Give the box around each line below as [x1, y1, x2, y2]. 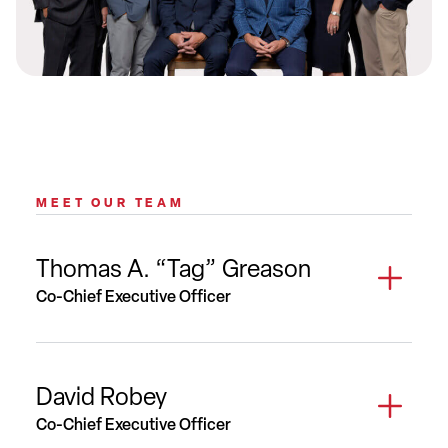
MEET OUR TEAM [36, 194, 185, 210]
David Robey [36, 381, 167, 411]
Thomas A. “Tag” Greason [36, 253, 311, 283]
